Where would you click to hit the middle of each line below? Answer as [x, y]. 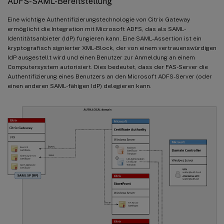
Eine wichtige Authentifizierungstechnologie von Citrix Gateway [99, 20]
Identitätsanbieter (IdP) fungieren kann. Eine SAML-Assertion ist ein [104, 39]
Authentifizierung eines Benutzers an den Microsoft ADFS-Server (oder [110, 77]
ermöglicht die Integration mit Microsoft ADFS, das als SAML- [97, 29]
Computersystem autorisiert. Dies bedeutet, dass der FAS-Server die [108, 67]
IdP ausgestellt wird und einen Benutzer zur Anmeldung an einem [101, 58]
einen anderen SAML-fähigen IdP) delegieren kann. [79, 86]
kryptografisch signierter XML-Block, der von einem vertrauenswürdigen [112, 48]
